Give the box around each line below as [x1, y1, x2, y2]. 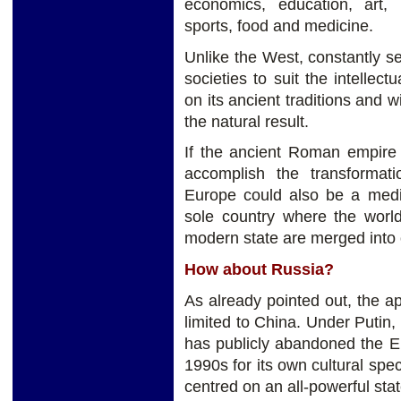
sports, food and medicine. [184, 16, 373, 35]
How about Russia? [184, 260, 334, 279]
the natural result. [184, 112, 309, 131]
